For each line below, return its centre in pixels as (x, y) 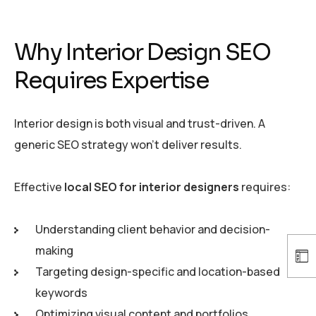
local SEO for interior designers (152, 187)
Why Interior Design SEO (142, 52)
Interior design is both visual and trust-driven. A (140, 124)
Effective (39, 187)
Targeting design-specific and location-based (158, 272)
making (54, 251)
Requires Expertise (111, 80)
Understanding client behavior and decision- (153, 230)
